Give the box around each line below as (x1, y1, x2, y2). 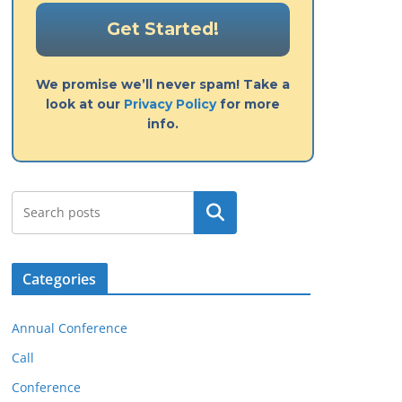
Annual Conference (12, 319, 127, 337)
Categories (22, 269, 97, 290)
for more (216, 96, 280, 113)
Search (192, 203, 239, 223)
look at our (46, 96, 124, 113)
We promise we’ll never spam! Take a (36, 76, 290, 93)
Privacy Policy (124, 96, 216, 113)
